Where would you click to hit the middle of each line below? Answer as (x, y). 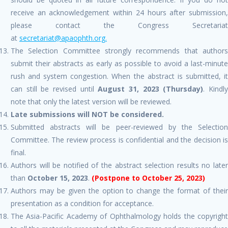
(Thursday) (181, 89)
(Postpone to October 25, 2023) (149, 178)
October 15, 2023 (58, 178)
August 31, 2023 (129, 89)
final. (18, 152)
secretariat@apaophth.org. (63, 38)
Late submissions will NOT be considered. (87, 114)
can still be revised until (54, 89)
